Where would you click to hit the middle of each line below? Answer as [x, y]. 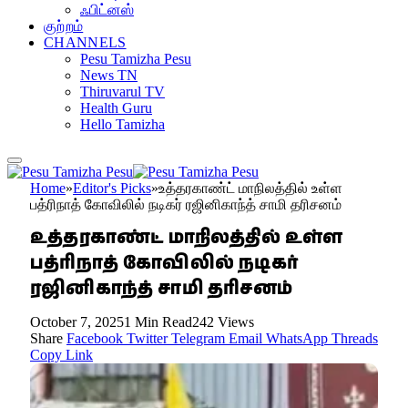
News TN [109, 76]
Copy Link [61, 354]
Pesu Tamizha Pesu [136, 59]
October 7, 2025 [77, 321]
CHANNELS [85, 43]
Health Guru [116, 108]
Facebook [95, 338]
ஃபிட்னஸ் [107, 10]
